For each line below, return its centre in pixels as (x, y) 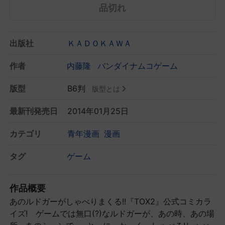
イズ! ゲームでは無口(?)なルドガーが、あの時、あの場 (112, 213)
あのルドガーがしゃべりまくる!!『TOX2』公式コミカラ (110, 201)
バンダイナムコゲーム (138, 66)
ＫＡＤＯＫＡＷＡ (99, 43)
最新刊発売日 (34, 111)
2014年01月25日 (98, 111)
